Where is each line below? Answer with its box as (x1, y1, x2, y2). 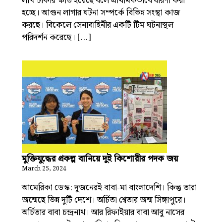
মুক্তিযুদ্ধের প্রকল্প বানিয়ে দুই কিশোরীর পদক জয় (22, 152, 178, 166)
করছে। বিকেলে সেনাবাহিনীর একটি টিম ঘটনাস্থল (22, 18, 173, 32)
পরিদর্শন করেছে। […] (22, 31, 91, 45)
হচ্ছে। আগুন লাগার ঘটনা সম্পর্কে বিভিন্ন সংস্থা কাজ (22, 6, 180, 20)
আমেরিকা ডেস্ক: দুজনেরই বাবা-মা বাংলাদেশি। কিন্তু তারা (22, 181, 197, 195)
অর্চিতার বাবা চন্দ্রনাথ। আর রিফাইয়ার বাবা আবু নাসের (22, 206, 184, 220)
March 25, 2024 (22, 164, 66, 173)
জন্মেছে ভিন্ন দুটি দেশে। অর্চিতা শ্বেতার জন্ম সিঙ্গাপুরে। (22, 193, 186, 207)
